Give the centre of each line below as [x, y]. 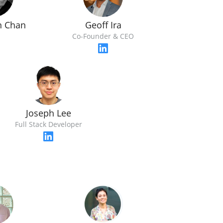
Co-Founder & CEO [103, 36]
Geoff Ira [103, 25]
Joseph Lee [48, 113]
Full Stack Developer [48, 124]
